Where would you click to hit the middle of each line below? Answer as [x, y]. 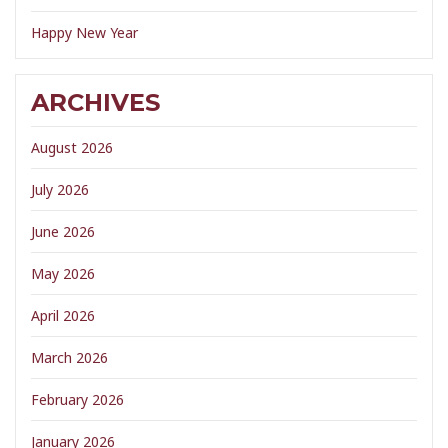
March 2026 [69, 357]
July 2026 [60, 189]
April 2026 [63, 315]
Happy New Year [84, 32]
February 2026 [77, 399]
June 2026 [63, 231]
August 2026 [72, 147]
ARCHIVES [95, 102]
